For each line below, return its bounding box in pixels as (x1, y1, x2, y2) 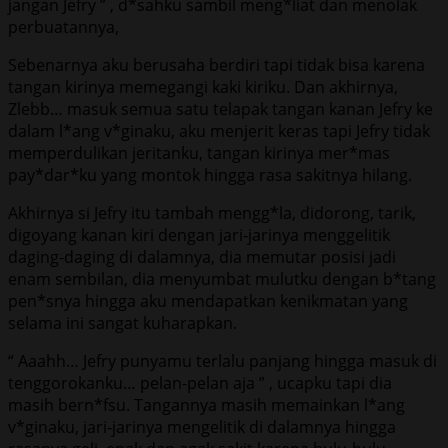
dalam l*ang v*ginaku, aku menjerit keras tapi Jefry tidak (8, 119, 430, 142)
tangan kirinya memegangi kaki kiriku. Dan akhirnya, (8, 75, 398, 98)
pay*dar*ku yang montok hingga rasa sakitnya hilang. (8, 163, 412, 186)
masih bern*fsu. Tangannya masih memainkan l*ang (8, 393, 405, 416)
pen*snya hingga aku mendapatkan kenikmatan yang (8, 289, 408, 312)
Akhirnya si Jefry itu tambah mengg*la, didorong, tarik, (8, 201, 416, 224)
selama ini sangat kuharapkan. (8, 311, 237, 334)
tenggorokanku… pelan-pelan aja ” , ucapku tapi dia (8, 371, 392, 394)
